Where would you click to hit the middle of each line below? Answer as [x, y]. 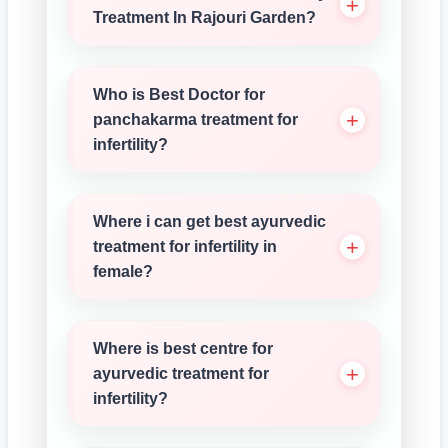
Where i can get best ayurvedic [209, 221]
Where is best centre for [183, 348]
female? [123, 271]
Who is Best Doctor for [179, 94]
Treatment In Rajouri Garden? [204, 17]
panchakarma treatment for [195, 119]
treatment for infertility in [185, 246]
